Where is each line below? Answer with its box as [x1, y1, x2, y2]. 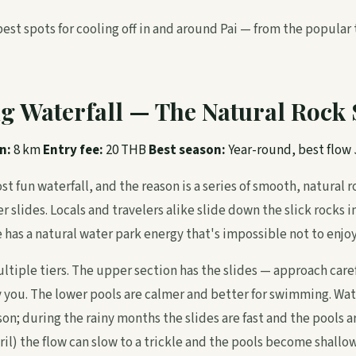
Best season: [149, 141, 226, 160]
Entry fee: [43, 141, 103, 160]
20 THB [103, 141, 149, 160]
